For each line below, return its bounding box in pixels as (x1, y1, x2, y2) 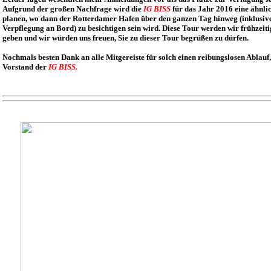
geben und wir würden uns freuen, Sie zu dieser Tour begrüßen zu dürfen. (2, 33, 249, 42)
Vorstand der (2, 62, 48, 71)
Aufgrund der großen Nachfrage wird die (2, 4, 143, 13)
